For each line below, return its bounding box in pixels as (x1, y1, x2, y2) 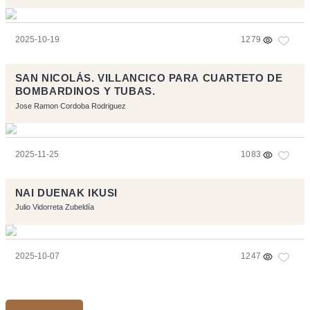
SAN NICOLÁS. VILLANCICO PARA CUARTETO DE (15, 73, 283, 84)
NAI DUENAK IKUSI (15, 188, 118, 199)
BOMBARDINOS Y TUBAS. (15, 86, 156, 98)
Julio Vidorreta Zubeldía (15, 203, 94, 212)
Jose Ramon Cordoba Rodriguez (15, 101, 126, 110)
